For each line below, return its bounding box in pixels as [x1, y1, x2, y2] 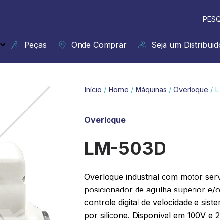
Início [84, 85, 102, 94]
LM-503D [84, 137, 166, 159]
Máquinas [135, 85, 167, 94]
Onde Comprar [66, 40, 127, 50]
